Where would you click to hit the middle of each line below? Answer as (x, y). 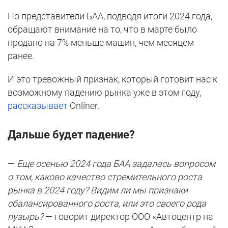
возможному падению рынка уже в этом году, (104, 93)
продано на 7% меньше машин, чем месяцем (101, 43)
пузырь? (25, 217)
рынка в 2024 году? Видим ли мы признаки (98, 190)
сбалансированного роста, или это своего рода (107, 204)
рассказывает (39, 106)
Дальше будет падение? (71, 135)
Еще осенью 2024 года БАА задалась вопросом (116, 164)
